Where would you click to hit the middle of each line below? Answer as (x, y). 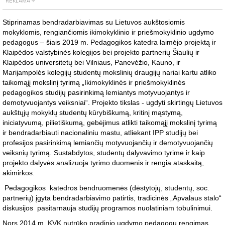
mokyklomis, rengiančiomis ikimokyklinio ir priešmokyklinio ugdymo (108, 32)
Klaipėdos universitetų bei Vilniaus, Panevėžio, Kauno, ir (91, 63)
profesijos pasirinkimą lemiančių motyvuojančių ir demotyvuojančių (108, 143)
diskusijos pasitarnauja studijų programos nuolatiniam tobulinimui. (107, 208)
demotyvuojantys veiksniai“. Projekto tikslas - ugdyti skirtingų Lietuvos (113, 103)
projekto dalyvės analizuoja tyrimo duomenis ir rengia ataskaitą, (103, 163)
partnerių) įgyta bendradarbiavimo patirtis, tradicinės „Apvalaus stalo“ (112, 198)
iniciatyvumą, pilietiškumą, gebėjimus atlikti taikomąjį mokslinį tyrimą (110, 123)
